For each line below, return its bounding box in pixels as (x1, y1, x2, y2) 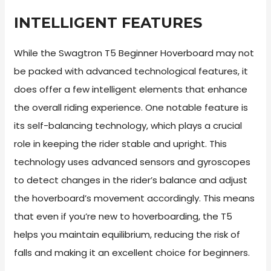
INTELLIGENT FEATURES (14, 14, 203, 32)
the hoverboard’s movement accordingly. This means (14, 192, 255, 205)
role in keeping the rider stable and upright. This (14, 137, 227, 151)
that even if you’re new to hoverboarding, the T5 (14, 210, 233, 223)
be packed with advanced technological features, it (14, 65, 249, 78)
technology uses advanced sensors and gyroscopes (14, 155, 251, 169)
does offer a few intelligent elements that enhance (14, 83, 248, 96)
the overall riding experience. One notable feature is (14, 101, 249, 114)
